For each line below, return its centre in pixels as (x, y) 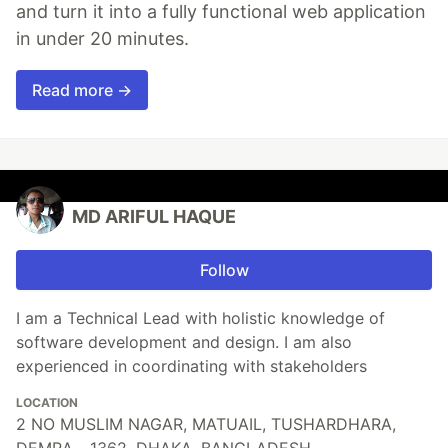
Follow (224, 270)
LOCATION (47, 403)
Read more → (82, 90)
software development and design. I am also (184, 342)
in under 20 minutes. (102, 39)
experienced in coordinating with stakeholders (191, 366)
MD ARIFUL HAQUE (154, 217)
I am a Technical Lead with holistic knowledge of (200, 318)
